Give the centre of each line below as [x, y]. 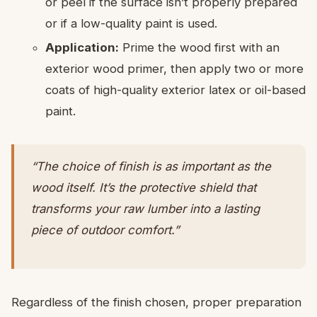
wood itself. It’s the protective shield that [144, 187]
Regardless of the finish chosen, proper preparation [156, 302]
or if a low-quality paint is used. [131, 23]
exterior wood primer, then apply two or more [174, 68]
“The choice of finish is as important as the [151, 166]
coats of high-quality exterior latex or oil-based [175, 90]
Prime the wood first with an [199, 47]
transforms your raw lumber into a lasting [145, 208]
